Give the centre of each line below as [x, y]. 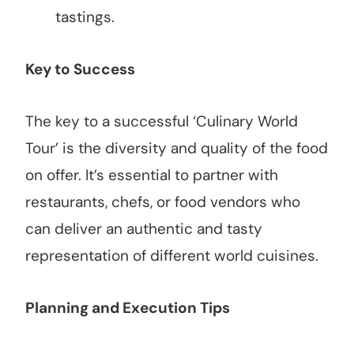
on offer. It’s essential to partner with [152, 175]
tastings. [85, 17]
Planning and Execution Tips [128, 308]
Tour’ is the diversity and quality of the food [177, 149]
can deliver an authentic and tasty [144, 229]
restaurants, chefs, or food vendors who [163, 202]
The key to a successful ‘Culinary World [162, 122]
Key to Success [80, 70]
